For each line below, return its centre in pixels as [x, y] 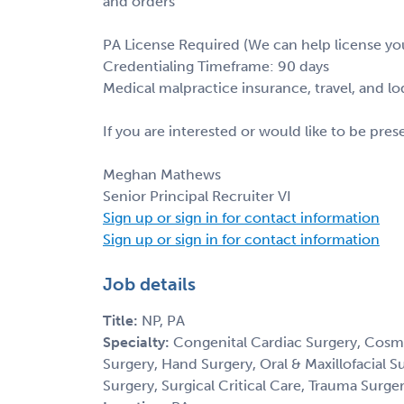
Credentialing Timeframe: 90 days [216, 66]
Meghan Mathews [162, 174]
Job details [149, 284]
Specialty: [138, 342]
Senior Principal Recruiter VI [197, 196]
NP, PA [163, 320]
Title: [122, 320]
